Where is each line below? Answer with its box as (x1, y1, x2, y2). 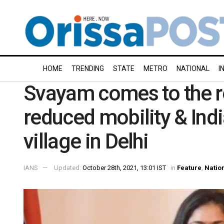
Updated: (54, 163, 82, 171)
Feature (177, 163, 201, 171)
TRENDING (71, 64, 104, 72)
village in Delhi (23, 129, 148, 153)
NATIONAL (176, 64, 209, 72)
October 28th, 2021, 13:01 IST (82, 163, 166, 171)
